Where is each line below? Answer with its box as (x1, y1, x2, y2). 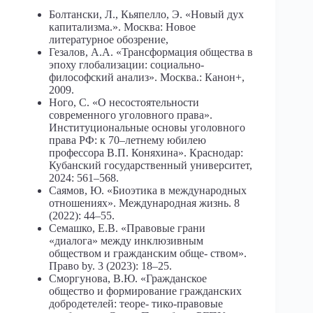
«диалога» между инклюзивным (49, 234, 203, 247)
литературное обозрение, (49, 33, 168, 45)
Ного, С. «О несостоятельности (49, 96, 199, 108)
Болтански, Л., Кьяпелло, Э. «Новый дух (49, 8, 244, 20)
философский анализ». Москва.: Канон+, (49, 71, 245, 83)
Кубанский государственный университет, (49, 159, 252, 171)
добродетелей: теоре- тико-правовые (49, 297, 223, 310)
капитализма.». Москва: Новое (49, 20, 196, 33)
